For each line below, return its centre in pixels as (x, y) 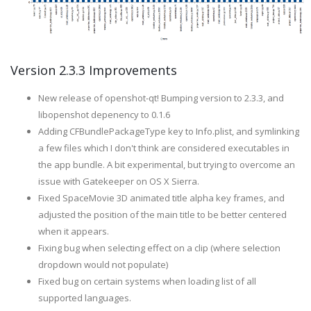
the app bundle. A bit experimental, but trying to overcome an (167, 164)
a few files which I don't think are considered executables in (164, 148)
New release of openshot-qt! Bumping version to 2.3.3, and (161, 98)
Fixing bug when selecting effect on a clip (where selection (159, 247)
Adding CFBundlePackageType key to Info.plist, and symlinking (169, 131)
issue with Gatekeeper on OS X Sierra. (119, 181)
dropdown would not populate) (103, 264)
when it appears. (74, 231)
